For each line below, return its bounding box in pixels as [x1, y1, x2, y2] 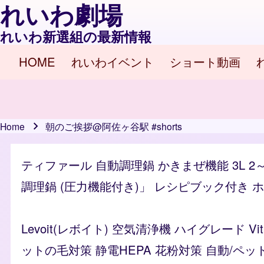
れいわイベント [71, 53, 154, 71]
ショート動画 [169, 53, 240, 71]
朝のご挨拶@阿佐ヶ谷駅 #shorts [45, 119, 183, 133]
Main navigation [11, 60, 170, 91]
